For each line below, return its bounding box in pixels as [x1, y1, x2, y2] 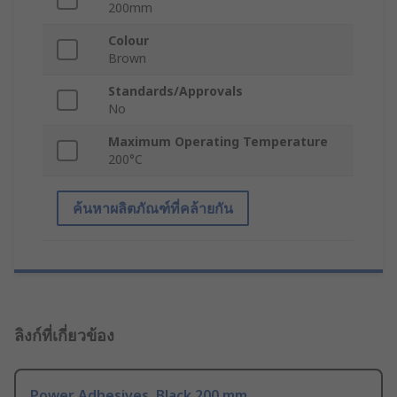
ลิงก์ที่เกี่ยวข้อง [14, 324, 114, 346]
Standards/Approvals [108, 82, 243, 100]
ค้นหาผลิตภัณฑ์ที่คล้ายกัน [73, 198, 233, 219]
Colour [108, 32, 149, 50]
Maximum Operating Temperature [108, 133, 328, 151]
